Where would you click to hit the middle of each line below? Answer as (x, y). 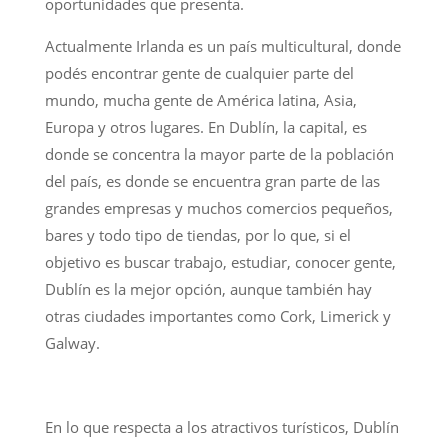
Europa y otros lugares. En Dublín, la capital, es (205, 126)
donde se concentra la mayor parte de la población (219, 153)
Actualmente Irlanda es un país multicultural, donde (222, 45)
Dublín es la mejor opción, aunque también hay (208, 288)
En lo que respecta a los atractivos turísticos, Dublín (221, 426)
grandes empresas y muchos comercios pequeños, (218, 207)
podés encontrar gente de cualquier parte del (199, 72)
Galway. (72, 342)
